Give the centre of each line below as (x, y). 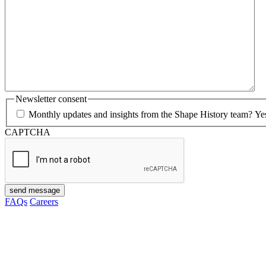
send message (35, 191)
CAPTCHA (28, 132)
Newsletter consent (51, 99)
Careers (44, 202)
